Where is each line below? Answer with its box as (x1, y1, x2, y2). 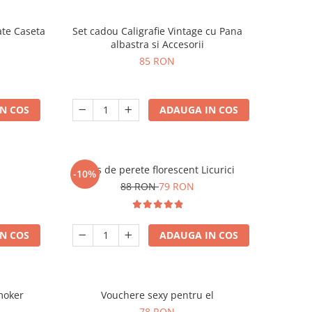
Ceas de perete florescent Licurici (79, 163, 235, 176)
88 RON (120, 180, 159, 193)
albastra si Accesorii (110, 38, 204, 51)
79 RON (158, 180, 194, 193)
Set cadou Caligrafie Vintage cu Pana (72, 24, 242, 38)
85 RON (139, 54, 175, 68)
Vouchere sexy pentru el (100, 288, 214, 302)
